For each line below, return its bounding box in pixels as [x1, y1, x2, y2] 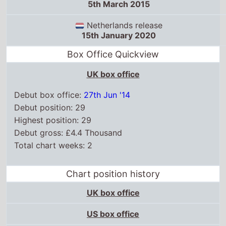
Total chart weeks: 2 [14, 140, 93, 151]
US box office [87, 209, 139, 219]
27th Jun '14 [84, 90, 131, 100]
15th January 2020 [81, 30, 156, 41]
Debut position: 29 [14, 102, 86, 113]
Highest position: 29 [14, 115, 92, 126]
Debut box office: [14, 90, 84, 100]
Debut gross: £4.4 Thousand [14, 128, 123, 138]
